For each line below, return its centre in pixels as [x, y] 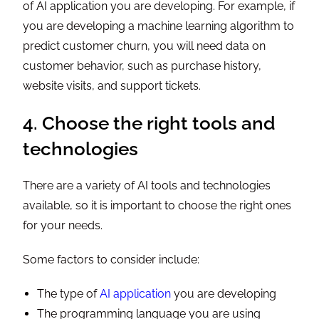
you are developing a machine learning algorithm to [159, 26]
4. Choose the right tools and [150, 124]
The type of [69, 294]
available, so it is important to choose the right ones [157, 206]
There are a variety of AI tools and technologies [147, 186]
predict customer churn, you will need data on [145, 46]
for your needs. [63, 226]
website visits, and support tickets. [112, 86]
